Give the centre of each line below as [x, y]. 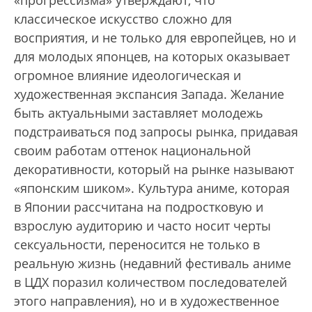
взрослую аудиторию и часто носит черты [142, 225]
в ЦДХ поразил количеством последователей [150, 282]
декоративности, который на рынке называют [154, 169]
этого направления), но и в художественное [147, 301]
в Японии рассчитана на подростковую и [139, 206]
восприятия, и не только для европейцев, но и [155, 37]
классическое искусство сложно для [123, 18]
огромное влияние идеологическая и [127, 75]
